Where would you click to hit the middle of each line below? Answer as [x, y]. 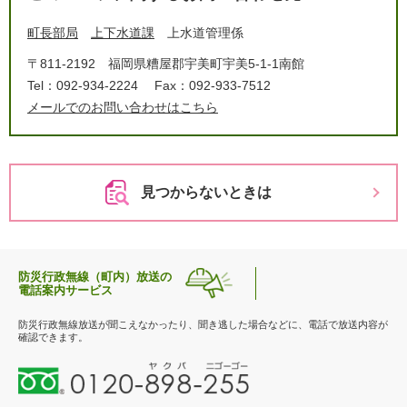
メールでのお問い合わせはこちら [123, 107]
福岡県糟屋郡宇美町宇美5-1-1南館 [206, 64]
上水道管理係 [205, 33]
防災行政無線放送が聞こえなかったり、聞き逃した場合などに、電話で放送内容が [203, 324]
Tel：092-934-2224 [83, 85]
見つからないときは [206, 192]
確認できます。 [53, 337]
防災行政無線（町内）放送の [95, 277]
